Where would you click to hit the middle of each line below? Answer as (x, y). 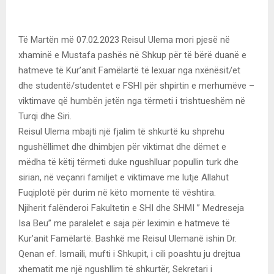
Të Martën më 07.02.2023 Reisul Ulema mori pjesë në (124, 39)
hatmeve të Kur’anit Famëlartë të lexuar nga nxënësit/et (129, 70)
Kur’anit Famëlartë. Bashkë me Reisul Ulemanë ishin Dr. (128, 238)
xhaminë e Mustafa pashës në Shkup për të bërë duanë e (132, 55)
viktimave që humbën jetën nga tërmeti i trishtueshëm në (132, 101)
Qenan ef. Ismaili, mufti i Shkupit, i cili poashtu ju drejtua (129, 254)
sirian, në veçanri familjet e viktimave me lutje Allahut (124, 177)
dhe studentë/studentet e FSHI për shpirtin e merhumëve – (136, 85)
